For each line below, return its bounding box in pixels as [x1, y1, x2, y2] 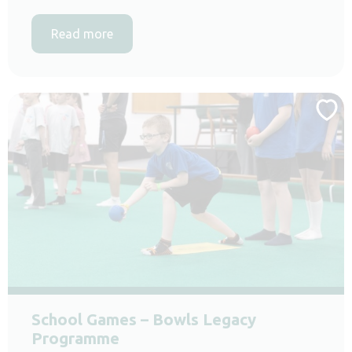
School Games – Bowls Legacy [31, 310, 256, 328]
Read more [51, 26, 113, 41]
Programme [31, 328, 119, 347]
